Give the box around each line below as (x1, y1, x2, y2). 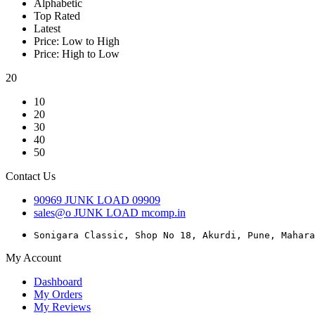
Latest (34, 22, 60, 35)
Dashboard (34, 276, 82, 288)
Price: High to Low (34, 48, 120, 60)
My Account (6, 252, 61, 264)
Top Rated (34, 10, 80, 22)
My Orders (34, 288, 82, 301)
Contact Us (6, 170, 56, 183)
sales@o (34, 207, 71, 219)
